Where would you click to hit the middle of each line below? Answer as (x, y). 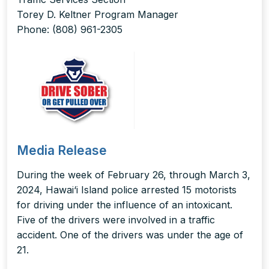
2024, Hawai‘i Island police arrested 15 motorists (127, 190)
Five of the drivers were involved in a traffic (116, 220)
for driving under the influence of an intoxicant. (125, 205)
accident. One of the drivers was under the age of (130, 235)
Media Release (62, 151)
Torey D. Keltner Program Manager (98, 15)
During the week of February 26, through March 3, (134, 175)
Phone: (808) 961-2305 (70, 30)
